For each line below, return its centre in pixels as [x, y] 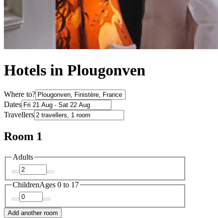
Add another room [33, 213]
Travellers [19, 115]
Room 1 [23, 136]
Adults [23, 157]
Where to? [20, 94]
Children [26, 184]
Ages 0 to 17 [59, 184]
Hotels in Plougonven [75, 70]
